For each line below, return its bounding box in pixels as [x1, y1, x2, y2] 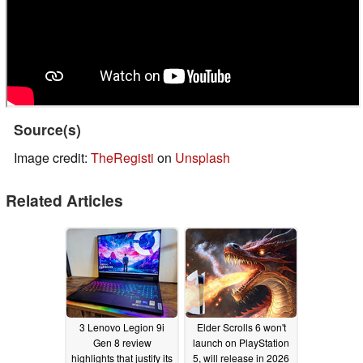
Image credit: [14, 147, 91, 167]
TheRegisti [91, 147, 154, 167]
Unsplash [175, 147, 230, 167]
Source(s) [14, 118, 81, 139]
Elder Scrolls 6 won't [196, 319, 286, 334]
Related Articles [6, 188, 123, 211]
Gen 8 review [92, 335, 152, 349]
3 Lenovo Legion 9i [79, 319, 164, 334]
